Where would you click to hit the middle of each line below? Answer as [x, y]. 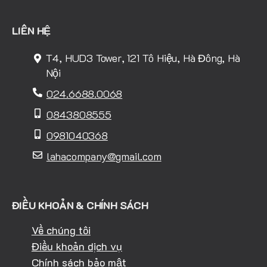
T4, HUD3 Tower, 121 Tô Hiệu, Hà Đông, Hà [143, 58]
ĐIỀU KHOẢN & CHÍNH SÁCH [80, 205]
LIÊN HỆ [31, 31]
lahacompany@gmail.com [104, 156]
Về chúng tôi [61, 230]
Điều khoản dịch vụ [77, 246]
